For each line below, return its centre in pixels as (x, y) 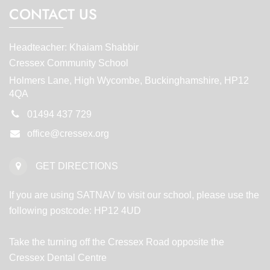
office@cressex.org (68, 133)
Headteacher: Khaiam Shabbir (74, 47)
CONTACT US (53, 14)
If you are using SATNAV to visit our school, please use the (134, 195)
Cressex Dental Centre (58, 257)
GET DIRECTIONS (77, 166)
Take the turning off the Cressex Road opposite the (117, 242)
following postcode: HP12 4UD (75, 210)
